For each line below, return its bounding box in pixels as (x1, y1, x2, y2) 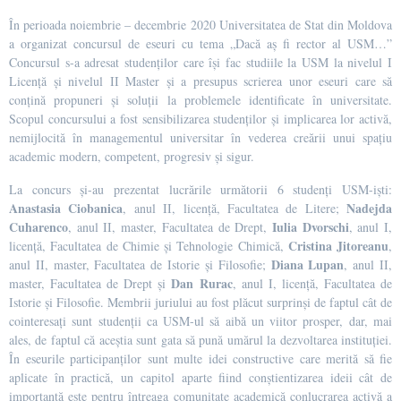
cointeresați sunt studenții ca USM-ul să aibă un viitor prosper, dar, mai (9, 311, 392, 329)
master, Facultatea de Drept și (9, 274, 172, 292)
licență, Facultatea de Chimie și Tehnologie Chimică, (9, 236, 288, 254)
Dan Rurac (171, 273, 233, 293)
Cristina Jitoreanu (287, 235, 388, 255)
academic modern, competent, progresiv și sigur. (9, 147, 254, 165)
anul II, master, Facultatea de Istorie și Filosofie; (9, 255, 271, 273)
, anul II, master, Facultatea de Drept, (68, 218, 272, 235)
